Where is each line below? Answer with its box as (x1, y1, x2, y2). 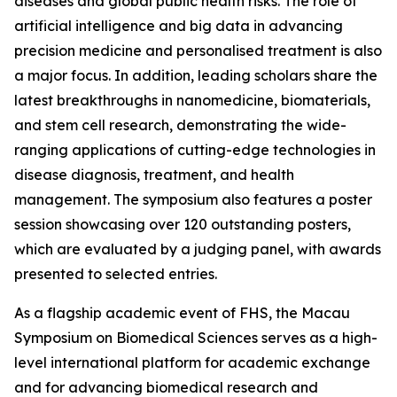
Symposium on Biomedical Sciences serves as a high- (14, 329, 378, 346)
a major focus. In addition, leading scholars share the (14, 66, 378, 84)
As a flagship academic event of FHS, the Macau (14, 304, 350, 322)
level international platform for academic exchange (14, 354, 370, 371)
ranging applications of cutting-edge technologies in (14, 141, 376, 159)
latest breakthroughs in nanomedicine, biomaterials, (14, 91, 370, 109)
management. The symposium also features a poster (14, 191, 372, 208)
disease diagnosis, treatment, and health (14, 166, 294, 183)
